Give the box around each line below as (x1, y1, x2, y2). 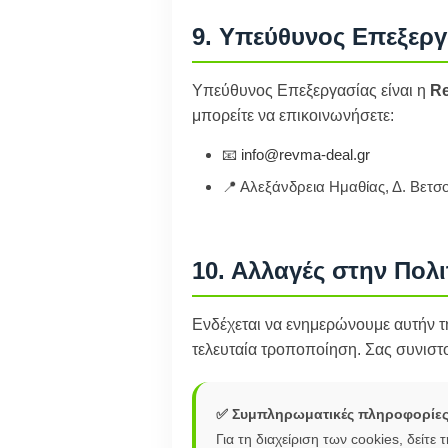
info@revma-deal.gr (241, 146, 370, 163)
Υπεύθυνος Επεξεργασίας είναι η (192, 82, 430, 99)
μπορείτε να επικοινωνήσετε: (192, 107, 394, 124)
